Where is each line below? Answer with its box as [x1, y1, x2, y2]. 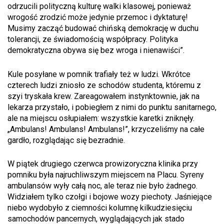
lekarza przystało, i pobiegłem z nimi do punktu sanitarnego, [7, 102, 216, 112]
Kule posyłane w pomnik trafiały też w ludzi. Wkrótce [7, 69, 190, 79]
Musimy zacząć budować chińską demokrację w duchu [7, 23, 198, 33]
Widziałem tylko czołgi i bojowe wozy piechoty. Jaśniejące [7, 192, 212, 202]
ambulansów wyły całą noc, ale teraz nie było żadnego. [7, 181, 197, 191]
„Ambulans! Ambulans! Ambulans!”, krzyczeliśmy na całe [7, 124, 204, 134]
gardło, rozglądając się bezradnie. [7, 135, 125, 145]
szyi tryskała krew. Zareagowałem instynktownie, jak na [7, 91, 199, 101]
